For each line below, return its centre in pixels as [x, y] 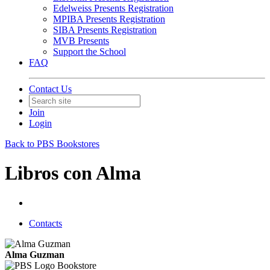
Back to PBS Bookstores [52, 144]
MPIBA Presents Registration [109, 19]
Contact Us [50, 89]
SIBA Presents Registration [105, 30]
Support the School [89, 52]
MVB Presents [81, 41]
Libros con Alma [73, 173]
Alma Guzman [35, 254]
